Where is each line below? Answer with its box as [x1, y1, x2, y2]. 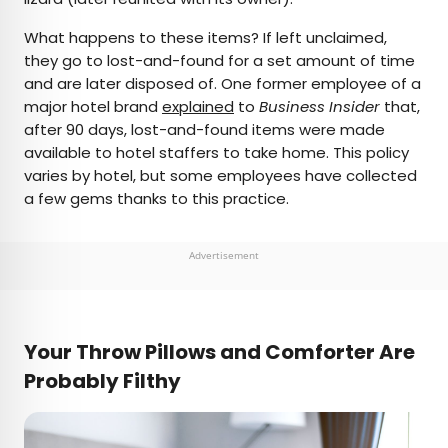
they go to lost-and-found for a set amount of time [24, 50, 415, 72]
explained [162, 96, 234, 118]
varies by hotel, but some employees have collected [24, 165, 417, 187]
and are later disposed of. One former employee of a [24, 73, 421, 95]
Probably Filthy [24, 367, 181, 396]
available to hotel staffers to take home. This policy [24, 142, 409, 164]
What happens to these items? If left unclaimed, [24, 27, 387, 49]
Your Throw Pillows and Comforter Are [24, 338, 415, 367]
